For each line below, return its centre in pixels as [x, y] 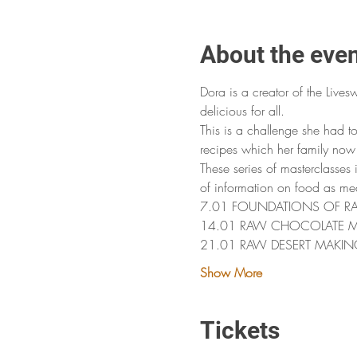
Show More [231, 273]
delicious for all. [244, 111]
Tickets [239, 330]
